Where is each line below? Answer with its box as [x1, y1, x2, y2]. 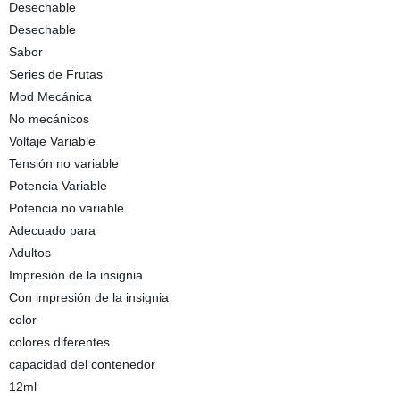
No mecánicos [8, 112, 89, 126]
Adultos [8, 246, 51, 260]
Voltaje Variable [8, 134, 96, 148]
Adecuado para [8, 223, 96, 237]
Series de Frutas [8, 67, 103, 81]
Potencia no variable [8, 201, 124, 215]
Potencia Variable [8, 179, 107, 193]
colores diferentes [8, 335, 110, 349]
